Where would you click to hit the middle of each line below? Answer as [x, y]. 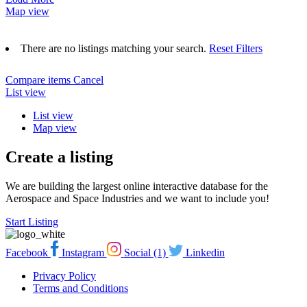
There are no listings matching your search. [115, 48]
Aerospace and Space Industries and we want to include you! [137, 198]
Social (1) [145, 252]
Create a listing [59, 157]
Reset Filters [236, 48]
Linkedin [205, 252]
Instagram [83, 252]
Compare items [39, 79]
